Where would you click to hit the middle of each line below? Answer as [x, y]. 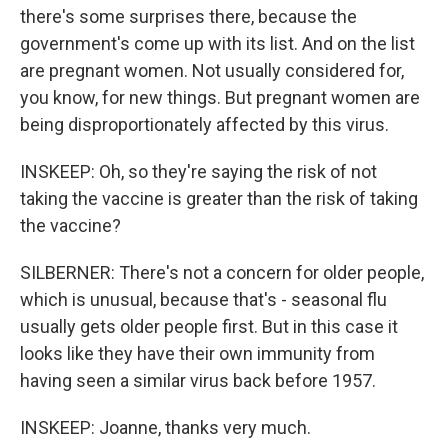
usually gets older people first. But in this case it [209, 326]
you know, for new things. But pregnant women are [220, 97]
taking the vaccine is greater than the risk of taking [219, 198]
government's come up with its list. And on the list [217, 43]
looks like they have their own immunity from [197, 353]
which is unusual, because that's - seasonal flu [203, 299]
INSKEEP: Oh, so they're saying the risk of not [198, 171]
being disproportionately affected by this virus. [204, 124]
